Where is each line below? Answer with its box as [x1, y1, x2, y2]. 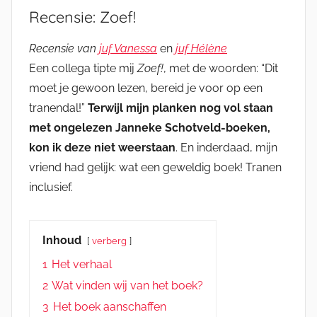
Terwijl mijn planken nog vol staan [88, 101, 273, 115]
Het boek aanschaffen [53, 300, 166, 314]
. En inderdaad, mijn [175, 141, 277, 155]
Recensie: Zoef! [29, 7, 136, 28]
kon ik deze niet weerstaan [29, 141, 175, 155]
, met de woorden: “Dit [163, 62, 278, 76]
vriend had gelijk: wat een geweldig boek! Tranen [29, 161, 282, 175]
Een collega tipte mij [29, 62, 137, 76]
